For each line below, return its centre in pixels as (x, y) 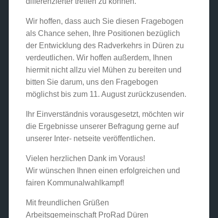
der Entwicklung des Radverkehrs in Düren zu (105, 45)
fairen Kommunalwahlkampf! (75, 182)
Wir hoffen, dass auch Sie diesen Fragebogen (104, 21)
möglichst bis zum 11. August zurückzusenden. (106, 94)
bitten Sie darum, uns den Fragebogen (92, 82)
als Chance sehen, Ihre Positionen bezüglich (103, 33)
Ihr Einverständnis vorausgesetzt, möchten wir (105, 114)
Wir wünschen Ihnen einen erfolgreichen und (103, 170)
